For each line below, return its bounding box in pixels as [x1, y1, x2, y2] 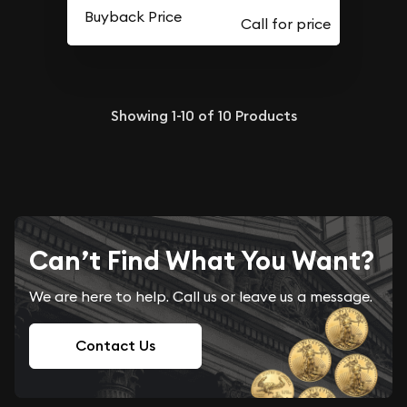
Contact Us [75, 335, 155, 355]
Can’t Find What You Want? [29, 243, 374, 278]
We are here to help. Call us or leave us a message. [29, 286, 372, 305]
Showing [110, 105, 172, 125]
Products [231, 105, 297, 125]
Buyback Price [84, 7, 183, 26]
